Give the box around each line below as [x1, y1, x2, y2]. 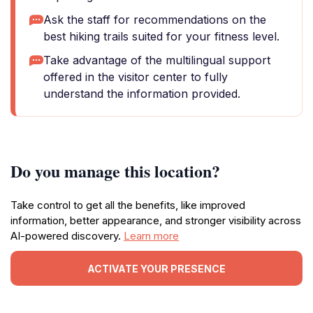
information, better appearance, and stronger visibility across [10, 214, 301, 227]
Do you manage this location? [10, 159, 220, 183]
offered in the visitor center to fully [43, 70, 228, 84]
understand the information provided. [43, 87, 240, 101]
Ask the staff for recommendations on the [43, 13, 266, 27]
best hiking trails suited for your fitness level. [43, 29, 279, 43]
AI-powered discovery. [10, 229, 124, 242]
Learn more [124, 229, 179, 242]
